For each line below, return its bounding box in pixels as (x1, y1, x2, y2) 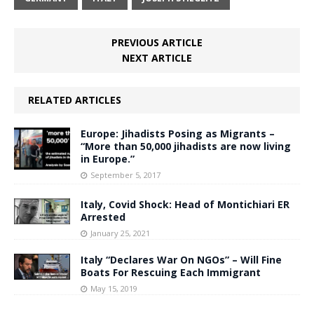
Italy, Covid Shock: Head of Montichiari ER (81, 198, 289, 212)
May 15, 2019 (90, 283, 137, 294)
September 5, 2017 (90, 170, 161, 181)
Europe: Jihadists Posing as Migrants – (81, 127, 275, 141)
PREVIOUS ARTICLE (111, 36, 203, 50)
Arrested (81, 210, 125, 224)
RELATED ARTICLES (28, 93, 121, 107)
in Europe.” (81, 152, 135, 166)
